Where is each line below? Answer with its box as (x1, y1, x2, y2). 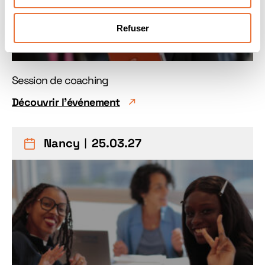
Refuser (116, 22, 149, 33)
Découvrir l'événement (12, 95, 120, 109)
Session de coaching (12, 73, 108, 87)
